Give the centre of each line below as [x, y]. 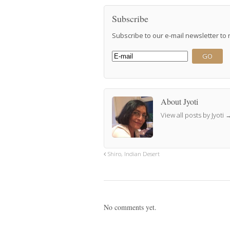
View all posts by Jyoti [193, 115]
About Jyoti [179, 102]
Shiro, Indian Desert [133, 153]
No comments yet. [130, 207]
